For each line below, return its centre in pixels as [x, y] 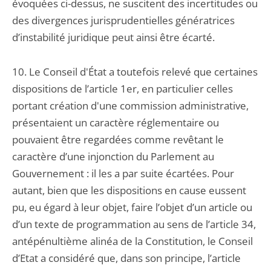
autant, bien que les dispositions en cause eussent [129, 190]
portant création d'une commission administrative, [130, 106]
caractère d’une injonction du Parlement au [113, 156]
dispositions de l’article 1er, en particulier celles [122, 89]
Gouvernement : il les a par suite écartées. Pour [123, 173]
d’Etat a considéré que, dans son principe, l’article [126, 258]
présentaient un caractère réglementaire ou [116, 122]
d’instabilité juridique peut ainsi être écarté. [113, 37]
